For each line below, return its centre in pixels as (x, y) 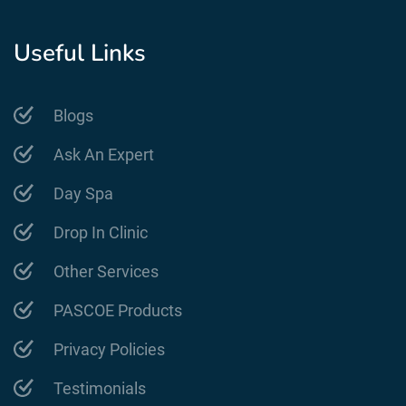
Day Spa (83, 193)
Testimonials (99, 388)
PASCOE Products (117, 310)
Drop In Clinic (100, 232)
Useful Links (80, 53)
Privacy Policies (109, 349)
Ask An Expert (103, 154)
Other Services (106, 271)
